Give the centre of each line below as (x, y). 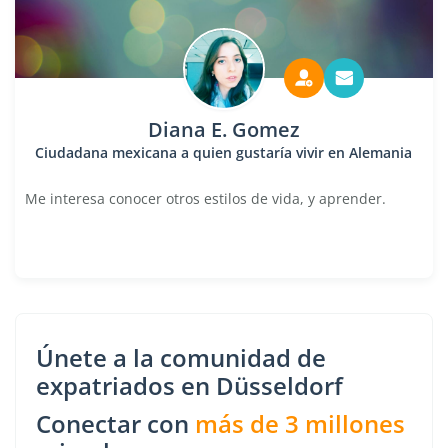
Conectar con (115, 423)
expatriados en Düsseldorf (189, 385)
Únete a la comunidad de (181, 357)
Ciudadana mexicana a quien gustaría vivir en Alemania (224, 152)
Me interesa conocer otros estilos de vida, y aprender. (205, 198)
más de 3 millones (300, 423)
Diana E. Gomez (223, 129)
